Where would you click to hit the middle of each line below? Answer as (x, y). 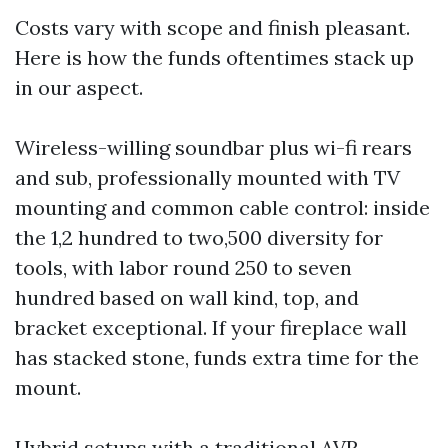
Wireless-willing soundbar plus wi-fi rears (213, 147)
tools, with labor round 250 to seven (183, 267)
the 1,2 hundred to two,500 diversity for (199, 237)
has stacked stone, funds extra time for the (217, 357)
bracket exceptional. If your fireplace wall (211, 327)
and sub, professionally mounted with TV (207, 177)
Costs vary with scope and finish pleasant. (212, 27)
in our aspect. (79, 87)
